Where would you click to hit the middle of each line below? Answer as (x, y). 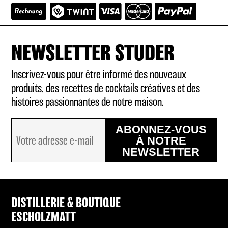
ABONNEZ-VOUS (161, 130)
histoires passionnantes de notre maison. (88, 103)
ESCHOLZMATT (44, 217)
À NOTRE (161, 141)
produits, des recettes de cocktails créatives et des (106, 89)
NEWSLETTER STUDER (93, 54)
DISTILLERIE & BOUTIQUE (66, 203)
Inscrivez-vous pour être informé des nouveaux (99, 75)
